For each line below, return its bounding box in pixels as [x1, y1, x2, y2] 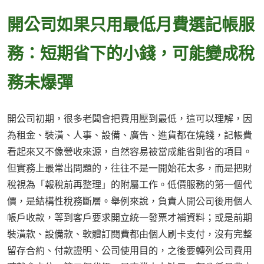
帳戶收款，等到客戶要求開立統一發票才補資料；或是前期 [7, 211, 252, 225]
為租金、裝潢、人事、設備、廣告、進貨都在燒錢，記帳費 [7, 128, 252, 142]
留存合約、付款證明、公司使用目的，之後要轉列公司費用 [7, 244, 252, 258]
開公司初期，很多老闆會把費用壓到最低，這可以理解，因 [7, 112, 252, 126]
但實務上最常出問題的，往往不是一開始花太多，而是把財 [7, 161, 252, 175]
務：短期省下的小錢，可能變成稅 [7, 41, 255, 64]
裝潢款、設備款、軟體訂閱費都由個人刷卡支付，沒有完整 [7, 227, 252, 241]
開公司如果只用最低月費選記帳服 [7, 12, 255, 35]
